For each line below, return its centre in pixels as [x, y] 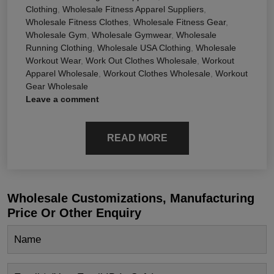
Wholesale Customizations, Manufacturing [131, 198]
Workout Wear [53, 61]
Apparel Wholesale [62, 74]
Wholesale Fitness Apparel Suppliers [133, 9]
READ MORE [137, 138]
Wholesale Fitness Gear [180, 22]
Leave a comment [62, 99]
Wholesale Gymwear [131, 35]
